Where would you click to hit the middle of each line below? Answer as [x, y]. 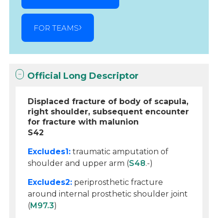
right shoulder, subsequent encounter [109, 112]
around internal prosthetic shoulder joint [108, 194]
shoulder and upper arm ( [79, 163]
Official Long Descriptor [83, 76]
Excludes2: [50, 182]
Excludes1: [49, 152]
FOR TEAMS [56, 28]
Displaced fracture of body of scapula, [108, 101]
